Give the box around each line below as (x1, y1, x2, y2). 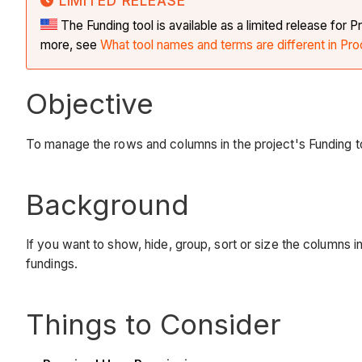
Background (26, 187, 189, 221)
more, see (40, 37, 100, 53)
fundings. (26, 256, 81, 272)
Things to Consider (26, 307, 281, 342)
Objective (26, 86, 154, 121)
